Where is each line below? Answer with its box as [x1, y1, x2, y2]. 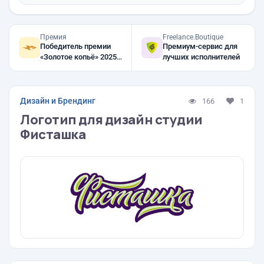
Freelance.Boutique [163, 33, 223, 41]
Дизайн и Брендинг [20, 96, 95, 105]
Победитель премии [40, 42, 111, 51]
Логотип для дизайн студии [20, 111, 203, 128]
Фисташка [20, 126, 86, 143]
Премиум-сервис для [163, 42, 237, 51]
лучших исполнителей [163, 52, 240, 61]
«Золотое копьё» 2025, [40, 52, 100, 61]
